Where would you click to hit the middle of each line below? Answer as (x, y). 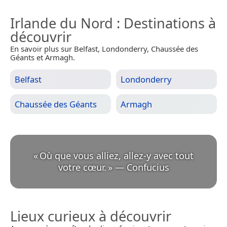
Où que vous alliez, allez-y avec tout (117, 156)
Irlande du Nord (62, 23)
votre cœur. (82, 167)
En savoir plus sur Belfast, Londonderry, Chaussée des (104, 49)
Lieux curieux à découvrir (91, 216)
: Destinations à (164, 23)
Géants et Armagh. (43, 58)
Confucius (148, 167)
